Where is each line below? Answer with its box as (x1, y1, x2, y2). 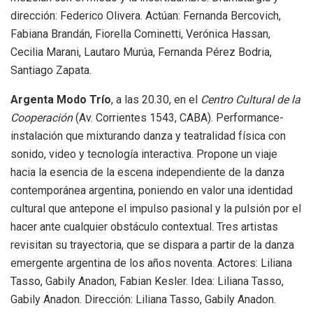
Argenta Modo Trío (10, 93, 111, 107)
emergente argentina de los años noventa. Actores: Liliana (10, 256, 292, 270)
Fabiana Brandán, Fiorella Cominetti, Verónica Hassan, (10, 27, 270, 41)
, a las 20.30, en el (111, 93, 201, 107)
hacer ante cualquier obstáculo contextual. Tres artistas (10, 220, 278, 234)
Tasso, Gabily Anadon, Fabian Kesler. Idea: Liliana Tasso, (10, 275, 284, 289)
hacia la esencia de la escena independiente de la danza (10, 166, 284, 180)
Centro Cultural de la (201, 93, 300, 107)
